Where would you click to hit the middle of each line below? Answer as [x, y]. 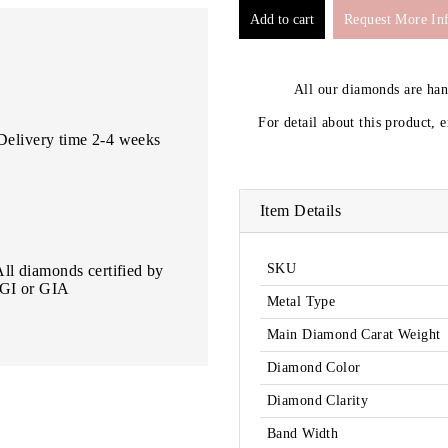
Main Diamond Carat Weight [354, 335]
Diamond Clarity [318, 401]
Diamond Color [314, 368]
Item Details [301, 211]
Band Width [303, 434]
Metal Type [301, 302]
